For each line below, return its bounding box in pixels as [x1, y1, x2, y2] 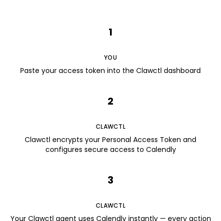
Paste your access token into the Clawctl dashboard [20, 66, 201, 75]
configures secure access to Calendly [45, 145, 176, 154]
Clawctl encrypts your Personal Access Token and [25, 135, 196, 145]
